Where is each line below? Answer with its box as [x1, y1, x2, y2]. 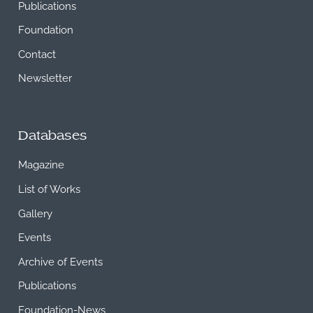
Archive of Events [18, 253, 103, 268]
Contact [18, 45, 57, 60]
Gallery [18, 205, 53, 219]
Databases [18, 129, 88, 143]
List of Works [18, 180, 81, 195]
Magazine [18, 156, 65, 171]
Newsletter [18, 70, 73, 85]
